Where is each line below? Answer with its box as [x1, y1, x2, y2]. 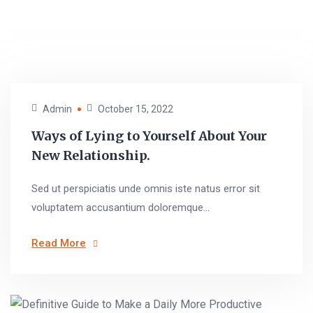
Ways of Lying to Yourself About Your [31, 128, 267, 144]
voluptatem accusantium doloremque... [31, 201, 210, 214]
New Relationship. [31, 147, 150, 163]
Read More [31, 237, 86, 249]
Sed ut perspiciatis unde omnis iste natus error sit [31, 182, 260, 195]
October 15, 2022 [98, 103, 173, 115]
